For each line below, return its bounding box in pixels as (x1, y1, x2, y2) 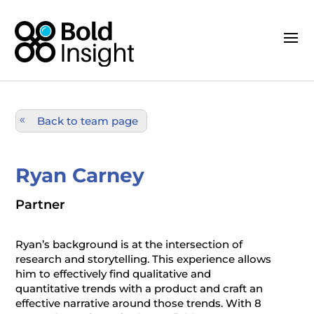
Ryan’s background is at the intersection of (15, 237, 243, 251)
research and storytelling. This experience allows (15, 252, 272, 266)
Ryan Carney (15, 163, 145, 187)
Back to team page (37, 114, 139, 128)
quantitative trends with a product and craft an (15, 281, 264, 295)
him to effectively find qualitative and (15, 266, 212, 280)
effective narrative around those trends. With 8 (15, 296, 262, 310)
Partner (15, 196, 66, 212)
